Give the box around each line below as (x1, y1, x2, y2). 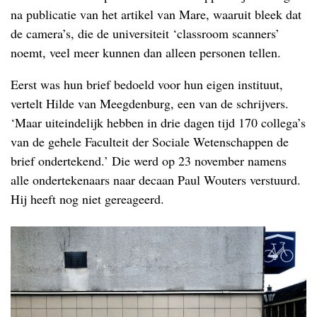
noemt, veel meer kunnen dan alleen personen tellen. (11, 44, 281, 62)
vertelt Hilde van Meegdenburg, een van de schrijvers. (11, 95, 289, 113)
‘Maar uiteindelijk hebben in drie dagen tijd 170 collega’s (11, 114, 306, 132)
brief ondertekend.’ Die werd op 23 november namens (11, 152, 287, 170)
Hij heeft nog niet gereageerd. (11, 190, 164, 208)
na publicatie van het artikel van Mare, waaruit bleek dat (11, 6, 301, 23)
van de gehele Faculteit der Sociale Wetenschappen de (11, 133, 289, 151)
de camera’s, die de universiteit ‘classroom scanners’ (11, 25, 279, 42)
